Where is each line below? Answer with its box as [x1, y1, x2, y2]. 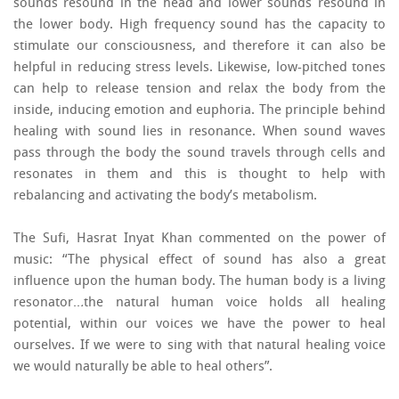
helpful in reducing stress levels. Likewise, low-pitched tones [13, 61, 386, 75]
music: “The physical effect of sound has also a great [13, 254, 386, 267]
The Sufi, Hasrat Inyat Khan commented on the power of [13, 232, 386, 246]
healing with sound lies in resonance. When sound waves [13, 126, 386, 139]
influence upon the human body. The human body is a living [13, 275, 386, 289]
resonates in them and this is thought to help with [13, 168, 386, 182]
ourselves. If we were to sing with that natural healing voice [13, 339, 386, 353]
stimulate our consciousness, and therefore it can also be [13, 40, 386, 53]
